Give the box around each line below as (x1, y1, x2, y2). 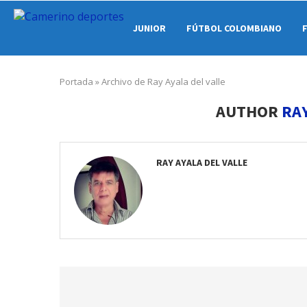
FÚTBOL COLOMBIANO (186, 22, 282, 34)
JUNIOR (133, 22, 166, 34)
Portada (60, 75, 93, 88)
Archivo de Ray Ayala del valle (101, 75, 225, 88)
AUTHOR (215, 101, 282, 122)
